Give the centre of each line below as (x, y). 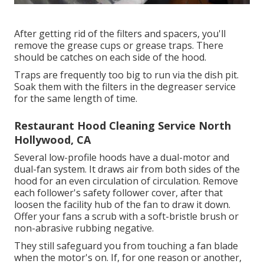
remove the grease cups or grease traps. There (119, 45)
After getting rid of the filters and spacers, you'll (120, 33)
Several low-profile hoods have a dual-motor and (122, 157)
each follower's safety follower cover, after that (118, 192)
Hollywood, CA (52, 139)
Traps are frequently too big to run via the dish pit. (126, 75)
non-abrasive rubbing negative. (84, 228)
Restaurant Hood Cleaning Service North (123, 125)
